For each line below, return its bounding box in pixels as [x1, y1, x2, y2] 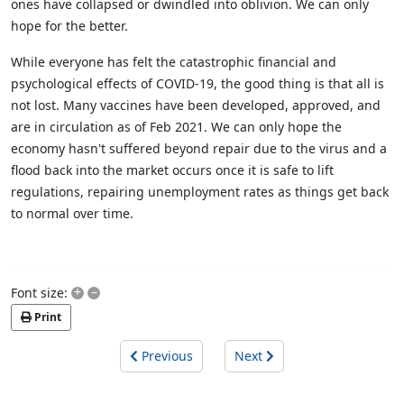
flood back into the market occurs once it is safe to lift [11, 161, 334, 179]
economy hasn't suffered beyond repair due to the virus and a [11, 140, 387, 158]
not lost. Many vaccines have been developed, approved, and [11, 96, 381, 115]
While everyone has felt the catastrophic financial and [11, 53, 336, 71]
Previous [142, 347, 193, 365]
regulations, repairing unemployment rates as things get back [11, 183, 389, 201]
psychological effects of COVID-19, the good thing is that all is [11, 75, 384, 93]
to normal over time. [11, 205, 133, 223]
